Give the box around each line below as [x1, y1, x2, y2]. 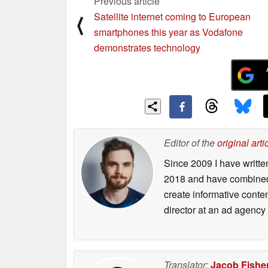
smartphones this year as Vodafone [94, 25, 243, 39]
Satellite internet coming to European [94, 9, 251, 23]
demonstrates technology [94, 40, 200, 54]
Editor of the [164, 135, 217, 150]
